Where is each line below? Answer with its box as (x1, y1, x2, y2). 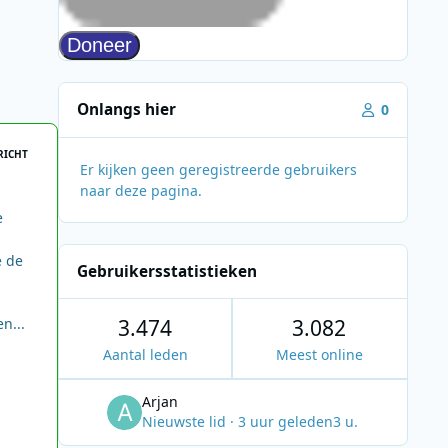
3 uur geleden (238, 411, 334, 431)
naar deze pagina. (79, 180, 202, 200)
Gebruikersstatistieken (77, 260, 258, 282)
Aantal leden (102, 345, 188, 365)
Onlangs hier (77, 99, 177, 121)
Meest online (275, 345, 363, 365)
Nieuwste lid (142, 411, 231, 431)
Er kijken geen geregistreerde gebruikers (79, 159, 357, 179)
